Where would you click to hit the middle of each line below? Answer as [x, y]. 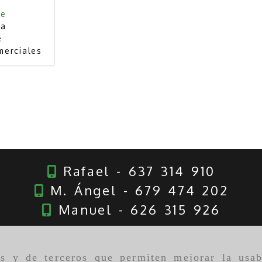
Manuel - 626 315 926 [136, 210]
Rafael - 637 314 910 [136, 171]
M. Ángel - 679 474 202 [136, 190]
